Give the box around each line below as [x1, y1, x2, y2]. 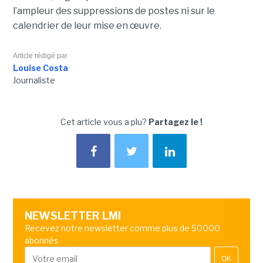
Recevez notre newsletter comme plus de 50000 [24, 223, 220, 234]
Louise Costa [12, 63, 68, 73]
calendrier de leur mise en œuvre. [12, 20, 161, 32]
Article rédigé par [12, 52, 68, 60]
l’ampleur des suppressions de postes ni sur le [12, 5, 215, 17]
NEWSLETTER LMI [24, 210, 121, 222]
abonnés [24, 235, 59, 246]
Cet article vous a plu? [60, 117, 149, 127]
